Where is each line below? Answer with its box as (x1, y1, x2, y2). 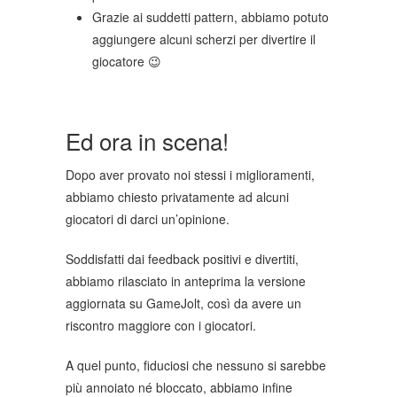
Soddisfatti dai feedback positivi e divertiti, (66, 250, 299, 269)
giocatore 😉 (92, 52, 161, 71)
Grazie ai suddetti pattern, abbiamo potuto (92, 8, 329, 27)
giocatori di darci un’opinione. (66, 210, 230, 229)
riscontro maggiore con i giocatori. (66, 316, 256, 335)
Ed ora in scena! (66, 124, 229, 158)
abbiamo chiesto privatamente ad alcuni (66, 188, 289, 206)
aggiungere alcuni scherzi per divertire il (92, 30, 315, 49)
